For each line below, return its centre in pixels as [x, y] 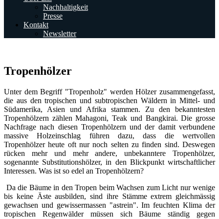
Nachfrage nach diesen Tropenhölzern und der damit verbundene [109, 127]
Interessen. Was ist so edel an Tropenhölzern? [74, 171]
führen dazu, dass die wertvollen [148, 135]
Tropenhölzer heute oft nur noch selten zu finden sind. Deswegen [109, 144]
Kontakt [36, 25]
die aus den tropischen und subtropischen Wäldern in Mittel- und [109, 100]
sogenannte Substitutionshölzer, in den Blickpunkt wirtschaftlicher [109, 162]
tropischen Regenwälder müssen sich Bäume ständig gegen [109, 214]
